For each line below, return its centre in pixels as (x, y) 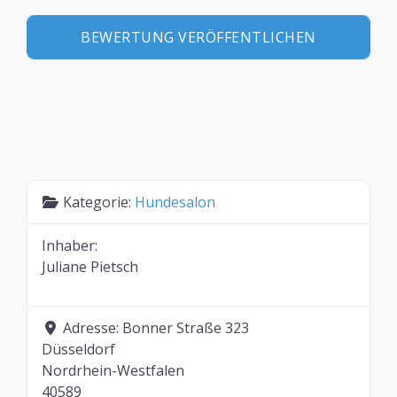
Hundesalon (175, 202)
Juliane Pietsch (90, 267)
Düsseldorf (78, 350)
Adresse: (93, 328)
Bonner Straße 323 (186, 328)
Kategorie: (99, 202)
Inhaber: (70, 246)
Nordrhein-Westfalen (113, 371)
